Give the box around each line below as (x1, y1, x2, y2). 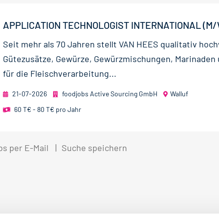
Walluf (170, 89, 188, 98)
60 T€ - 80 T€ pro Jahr (14, 105, 81, 113)
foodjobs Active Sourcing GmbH (61, 89, 157, 98)
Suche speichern (62, 142, 127, 153)
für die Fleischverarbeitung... (3, 67, 116, 79)
